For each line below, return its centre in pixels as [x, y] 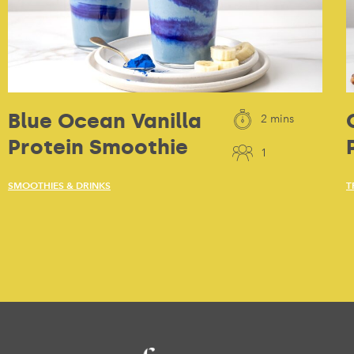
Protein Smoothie [98, 147]
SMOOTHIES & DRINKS [59, 186]
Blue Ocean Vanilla [105, 121]
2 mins [277, 119]
